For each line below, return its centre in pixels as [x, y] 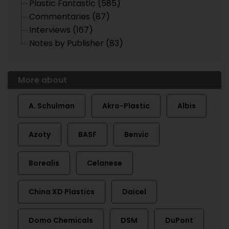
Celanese [105, 163]
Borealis [44, 163]
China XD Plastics [62, 192]
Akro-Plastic [126, 106]
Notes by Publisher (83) [76, 43]
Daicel [134, 192]
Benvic [136, 134]
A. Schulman [52, 106]
